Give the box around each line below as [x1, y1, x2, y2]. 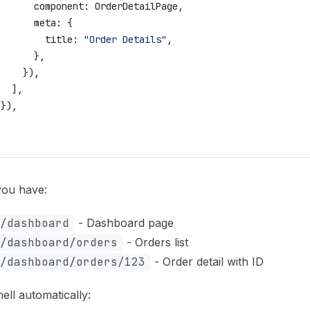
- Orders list [123, 235, 188, 249]
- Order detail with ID [151, 255, 264, 268]
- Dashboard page [75, 216, 174, 230]
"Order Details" [78, 33, 167, 46]
